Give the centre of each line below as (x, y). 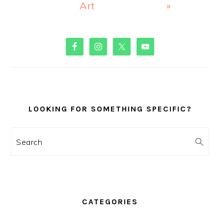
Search (32, 141)
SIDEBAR (41, 61)
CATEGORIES (110, 202)
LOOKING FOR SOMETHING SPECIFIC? (110, 109)
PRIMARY (41, 42)
